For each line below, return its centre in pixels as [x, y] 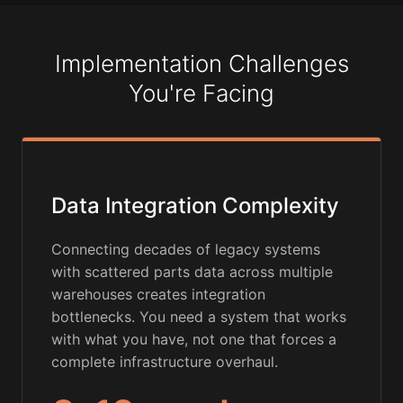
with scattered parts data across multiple [192, 272]
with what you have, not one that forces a [194, 340]
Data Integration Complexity [195, 206]
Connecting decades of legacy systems [186, 250]
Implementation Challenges [201, 64]
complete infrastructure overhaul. [165, 362]
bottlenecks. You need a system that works [199, 317]
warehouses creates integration [158, 295]
